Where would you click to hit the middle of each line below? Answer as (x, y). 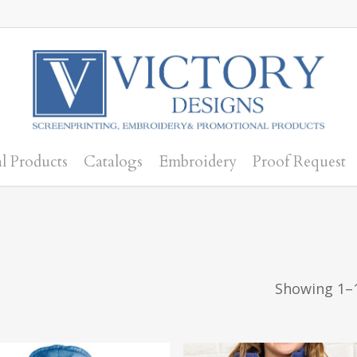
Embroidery (198, 161)
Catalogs (113, 161)
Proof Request (299, 161)
